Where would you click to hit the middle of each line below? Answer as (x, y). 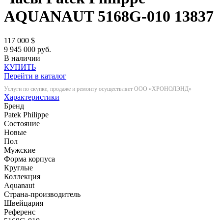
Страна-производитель (42, 194)
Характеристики (32, 97)
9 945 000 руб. (27, 49)
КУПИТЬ (20, 67)
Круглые (18, 167)
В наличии (22, 58)
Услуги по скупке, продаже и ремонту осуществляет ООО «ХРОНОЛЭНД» (98, 89)
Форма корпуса (29, 159)
